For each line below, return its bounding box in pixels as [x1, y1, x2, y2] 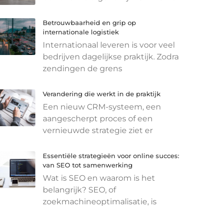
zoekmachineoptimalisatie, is [42, 196, 157, 206]
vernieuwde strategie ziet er [42, 125, 153, 135]
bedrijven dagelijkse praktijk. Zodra [42, 52, 179, 61]
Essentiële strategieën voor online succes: [42, 151, 179, 160]
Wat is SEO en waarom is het [42, 173, 155, 183]
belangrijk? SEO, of [42, 185, 116, 194]
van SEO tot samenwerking [42, 161, 133, 169]
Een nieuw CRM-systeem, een [42, 102, 161, 111]
